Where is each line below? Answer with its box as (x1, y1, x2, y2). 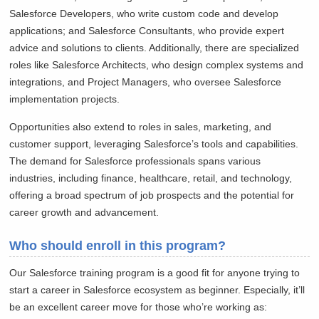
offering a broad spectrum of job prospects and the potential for (9, 189, 295, 202)
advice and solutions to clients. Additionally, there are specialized (9, 42, 300, 54)
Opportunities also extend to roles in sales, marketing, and (9, 121, 272, 133)
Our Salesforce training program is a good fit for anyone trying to (9, 267, 300, 279)
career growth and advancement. (9, 206, 159, 219)
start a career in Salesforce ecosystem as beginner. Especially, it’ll (9, 284, 305, 296)
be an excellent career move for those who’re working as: (9, 301, 268, 313)
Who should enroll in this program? (9, 239, 226, 253)
